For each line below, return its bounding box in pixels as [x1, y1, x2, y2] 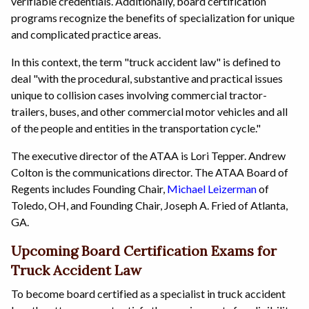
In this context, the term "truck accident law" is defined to [11, 54, 281, 68]
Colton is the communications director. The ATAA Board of [11, 165, 288, 179]
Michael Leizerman [167, 181, 257, 195]
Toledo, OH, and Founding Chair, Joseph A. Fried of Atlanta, [11, 198, 288, 212]
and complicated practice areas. [11, 27, 161, 41]
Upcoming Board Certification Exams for [11, 241, 277, 259]
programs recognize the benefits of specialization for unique [11, 10, 295, 24]
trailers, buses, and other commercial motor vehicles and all [11, 104, 288, 118]
